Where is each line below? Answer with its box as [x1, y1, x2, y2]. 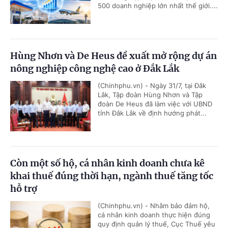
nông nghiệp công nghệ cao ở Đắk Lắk [10, 63, 179, 75]
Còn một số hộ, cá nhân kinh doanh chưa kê [10, 157, 205, 169]
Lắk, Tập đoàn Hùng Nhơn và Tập [98, 91, 203, 99]
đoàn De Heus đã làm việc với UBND [98, 100, 212, 108]
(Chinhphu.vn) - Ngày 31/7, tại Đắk [98, 81, 206, 90]
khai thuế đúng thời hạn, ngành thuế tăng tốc [10, 170, 213, 182]
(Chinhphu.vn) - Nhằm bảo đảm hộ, [98, 202, 210, 210]
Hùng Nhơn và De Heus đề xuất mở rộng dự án [10, 50, 217, 62]
